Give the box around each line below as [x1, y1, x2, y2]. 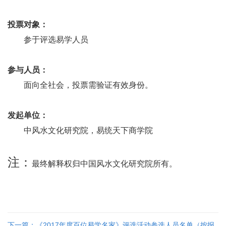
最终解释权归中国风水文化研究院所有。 [32, 159, 177, 168]
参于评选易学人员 [24, 35, 88, 44]
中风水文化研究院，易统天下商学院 [24, 126, 153, 135]
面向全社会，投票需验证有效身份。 [24, 80, 153, 89]
